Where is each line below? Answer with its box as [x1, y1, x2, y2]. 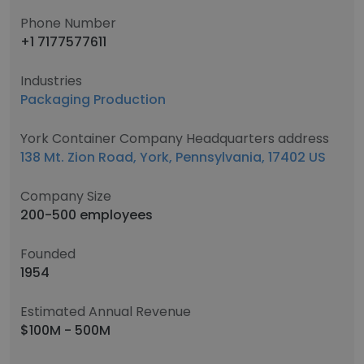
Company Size [20, 187, 111, 206]
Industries [20, 71, 82, 90]
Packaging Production [20, 90, 166, 109]
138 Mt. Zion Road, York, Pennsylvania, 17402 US [20, 148, 326, 167]
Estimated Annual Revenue [20, 302, 191, 321]
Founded [20, 245, 76, 263]
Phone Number [20, 14, 116, 32]
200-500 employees [20, 206, 153, 224]
